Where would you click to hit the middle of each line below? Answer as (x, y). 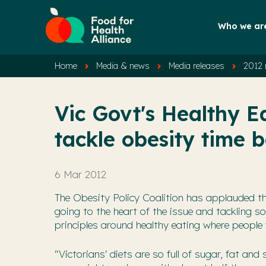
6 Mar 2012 (80, 174)
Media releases (197, 66)
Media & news (123, 66)
